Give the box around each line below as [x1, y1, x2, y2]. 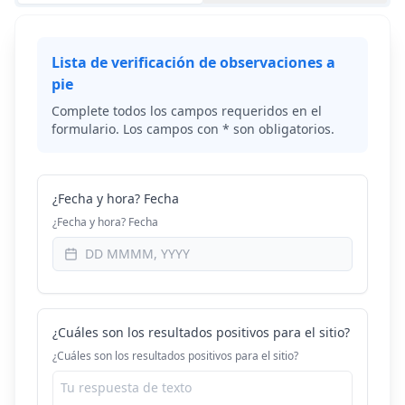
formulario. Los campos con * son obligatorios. [52, 120, 334, 137]
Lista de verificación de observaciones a [52, 52, 335, 72]
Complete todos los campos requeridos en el [52, 102, 322, 119]
